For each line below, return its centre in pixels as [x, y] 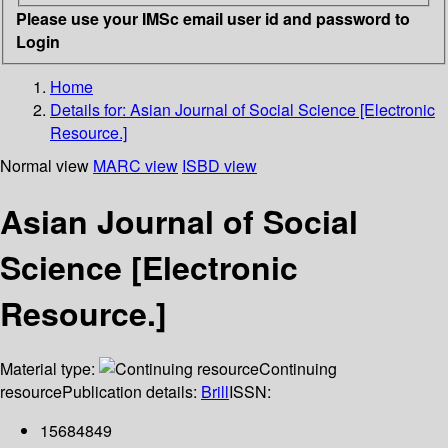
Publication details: [131, 392]
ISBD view [219, 165]
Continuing [298, 369]
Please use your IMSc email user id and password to [213, 18]
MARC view [135, 165]
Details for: [90, 109]
